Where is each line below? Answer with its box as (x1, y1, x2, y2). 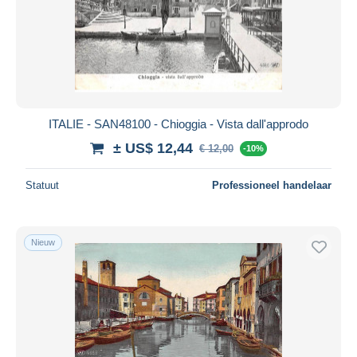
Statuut (25, 178, 59, 191)
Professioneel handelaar (212, 178, 331, 191)
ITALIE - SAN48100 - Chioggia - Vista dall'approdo (49, 116, 308, 131)
